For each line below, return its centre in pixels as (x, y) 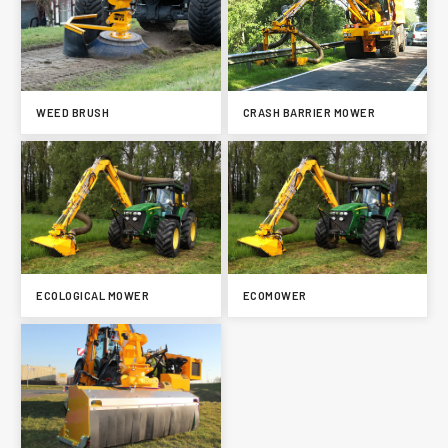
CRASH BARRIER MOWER (308, 113)
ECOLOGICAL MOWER (92, 296)
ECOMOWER (274, 296)
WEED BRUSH (72, 113)
